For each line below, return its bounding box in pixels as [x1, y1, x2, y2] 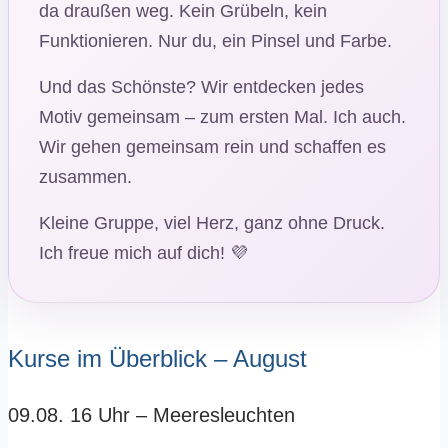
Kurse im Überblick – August [8, 345, 307, 373]
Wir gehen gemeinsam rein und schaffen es [39, 137, 386, 158]
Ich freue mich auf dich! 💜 [39, 243, 248, 264]
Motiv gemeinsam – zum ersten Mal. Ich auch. [39, 107, 406, 128]
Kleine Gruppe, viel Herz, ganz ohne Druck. [39, 213, 385, 234]
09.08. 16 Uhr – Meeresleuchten [8, 404, 295, 427]
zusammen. [39, 167, 132, 188]
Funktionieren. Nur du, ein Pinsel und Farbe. [39, 31, 392, 52]
